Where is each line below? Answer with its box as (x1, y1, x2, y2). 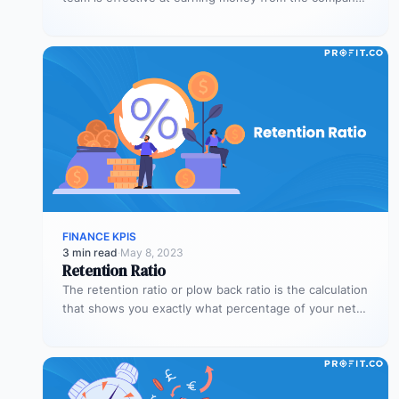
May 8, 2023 (120, 245, 183, 259)
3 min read (62, 245, 118, 259)
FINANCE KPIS (62, 229, 136, 243)
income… (62, 319, 112, 334)
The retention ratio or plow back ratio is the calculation (62, 281, 368, 297)
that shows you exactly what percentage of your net (62, 300, 356, 315)
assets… (62, 8, 109, 23)
